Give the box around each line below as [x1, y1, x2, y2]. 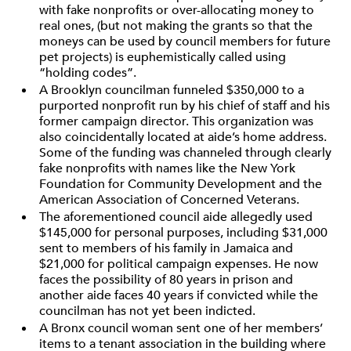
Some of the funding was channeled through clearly [39, 144, 331, 161]
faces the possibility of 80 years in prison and [39, 271, 293, 288]
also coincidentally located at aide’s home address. [39, 128, 327, 146]
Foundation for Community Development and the [39, 175, 322, 193]
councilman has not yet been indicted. [39, 302, 255, 320]
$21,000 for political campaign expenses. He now [39, 255, 318, 273]
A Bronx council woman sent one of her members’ [39, 320, 323, 337]
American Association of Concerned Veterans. [39, 191, 299, 208]
